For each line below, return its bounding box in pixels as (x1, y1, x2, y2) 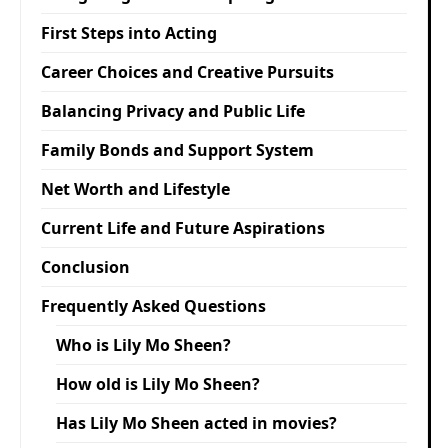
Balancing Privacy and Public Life (41, 99, 305, 122)
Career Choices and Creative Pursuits (41, 60, 334, 83)
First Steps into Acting (41, 21, 217, 44)
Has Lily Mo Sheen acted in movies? (56, 411, 337, 434)
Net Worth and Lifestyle (41, 177, 230, 200)
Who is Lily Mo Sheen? (56, 333, 231, 356)
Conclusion (41, 255, 130, 278)
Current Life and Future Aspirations (41, 216, 325, 239)
